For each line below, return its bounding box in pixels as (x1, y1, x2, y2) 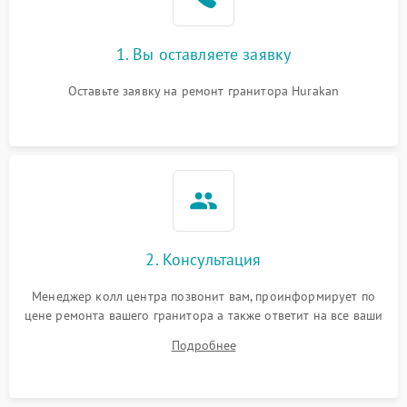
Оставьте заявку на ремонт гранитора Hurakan (67, 82, 340, 99)
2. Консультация (145, 248, 262, 270)
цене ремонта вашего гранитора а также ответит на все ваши (24, 306, 383, 323)
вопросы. (177, 325, 230, 342)
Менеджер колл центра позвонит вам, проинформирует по (32, 287, 375, 304)
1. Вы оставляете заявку (115, 43, 292, 65)
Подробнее (171, 336, 236, 353)
